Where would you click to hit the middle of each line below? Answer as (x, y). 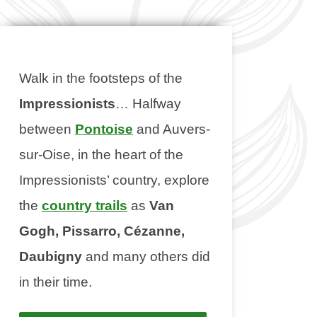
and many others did (146, 257)
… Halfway (148, 104)
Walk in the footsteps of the (101, 78)
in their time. (56, 282)
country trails (85, 206)
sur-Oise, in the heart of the (101, 155)
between (47, 129)
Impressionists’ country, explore (114, 180)
